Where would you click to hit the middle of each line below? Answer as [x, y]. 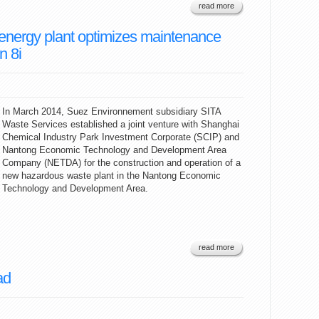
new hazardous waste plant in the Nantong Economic [111, 176]
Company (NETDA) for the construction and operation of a [121, 163]
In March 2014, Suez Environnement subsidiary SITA [111, 111]
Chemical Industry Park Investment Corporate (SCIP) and [121, 137]
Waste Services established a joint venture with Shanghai [121, 124]
